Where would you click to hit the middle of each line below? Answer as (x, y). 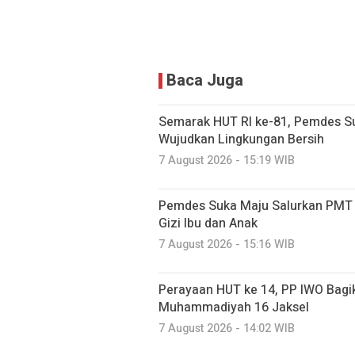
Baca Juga (205, 80)
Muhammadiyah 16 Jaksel (234, 307)
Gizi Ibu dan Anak (208, 223)
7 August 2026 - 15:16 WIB (227, 244)
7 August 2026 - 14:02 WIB (227, 328)
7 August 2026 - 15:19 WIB (227, 160)
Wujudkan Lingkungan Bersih (241, 139)
